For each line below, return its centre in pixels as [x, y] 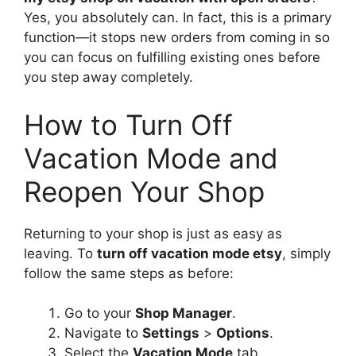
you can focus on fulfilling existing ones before [172, 58]
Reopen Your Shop [144, 191]
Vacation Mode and [151, 158]
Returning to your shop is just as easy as [153, 233]
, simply [306, 253]
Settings [171, 333]
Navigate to [103, 333]
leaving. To [60, 253]
